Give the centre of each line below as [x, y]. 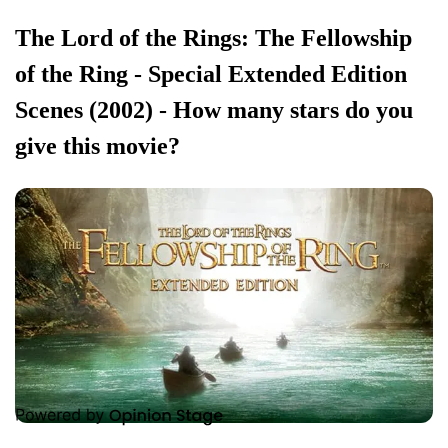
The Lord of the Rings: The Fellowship [213, 38]
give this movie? [97, 146]
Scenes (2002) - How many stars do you [214, 110]
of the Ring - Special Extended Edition [211, 74]
